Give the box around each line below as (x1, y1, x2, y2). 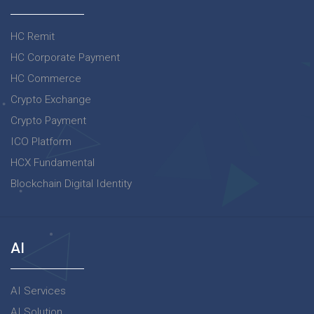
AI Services (11, 284, 66, 297)
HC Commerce (11, 71, 81, 85)
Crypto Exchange (11, 93, 91, 106)
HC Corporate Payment (11, 50, 120, 64)
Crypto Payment (11, 114, 86, 127)
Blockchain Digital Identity (11, 177, 132, 190)
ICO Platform (11, 135, 71, 148)
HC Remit (11, 29, 55, 43)
